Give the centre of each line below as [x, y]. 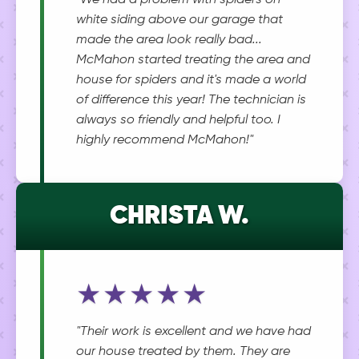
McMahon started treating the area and [193, 60]
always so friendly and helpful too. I [178, 120]
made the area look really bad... [169, 40]
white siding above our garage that [179, 20]
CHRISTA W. [179, 216]
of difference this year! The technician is [191, 100]
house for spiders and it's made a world [191, 80]
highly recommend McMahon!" [165, 140]
